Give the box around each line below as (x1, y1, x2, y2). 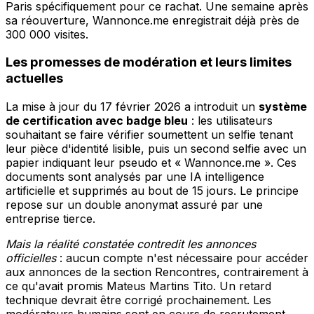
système (259, 100, 307, 114)
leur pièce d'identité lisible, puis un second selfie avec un (6, 142, 306, 156)
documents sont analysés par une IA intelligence (6, 170, 264, 184)
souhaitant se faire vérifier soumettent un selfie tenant (6, 128, 293, 142)
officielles (6, 251, 56, 266)
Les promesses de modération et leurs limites (6, 54, 292, 71)
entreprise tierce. (6, 212, 95, 226)
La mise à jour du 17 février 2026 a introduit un (6, 100, 259, 114)
